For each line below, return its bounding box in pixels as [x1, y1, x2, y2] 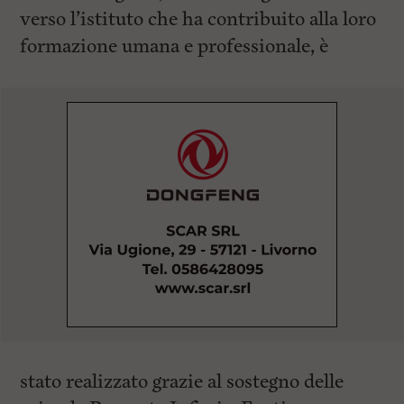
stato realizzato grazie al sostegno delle [20, 369, 344, 395]
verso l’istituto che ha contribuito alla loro [20, 6, 377, 32]
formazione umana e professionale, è [20, 33, 329, 60]
